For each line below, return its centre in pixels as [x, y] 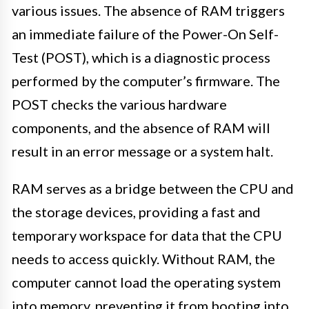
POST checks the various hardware [119, 104]
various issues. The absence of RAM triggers [148, 10]
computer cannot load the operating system [146, 282]
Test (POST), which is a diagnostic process [141, 57]
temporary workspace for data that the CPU [147, 235]
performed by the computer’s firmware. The [146, 80]
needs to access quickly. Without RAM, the [143, 258]
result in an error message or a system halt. [142, 151]
